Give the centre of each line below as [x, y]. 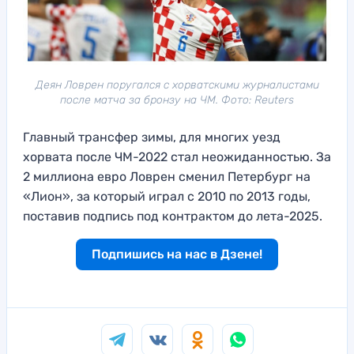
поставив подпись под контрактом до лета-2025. [173, 217]
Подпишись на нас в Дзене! [177, 254]
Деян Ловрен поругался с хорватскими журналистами [177, 85]
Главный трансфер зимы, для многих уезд [152, 137]
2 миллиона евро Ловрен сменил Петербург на [167, 177]
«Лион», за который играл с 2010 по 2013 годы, [167, 197]
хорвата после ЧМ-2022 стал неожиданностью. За [177, 157]
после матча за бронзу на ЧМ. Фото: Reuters [177, 100]
